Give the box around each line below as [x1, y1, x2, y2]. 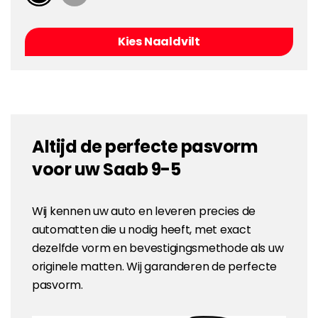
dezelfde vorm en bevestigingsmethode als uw [32, 240, 284, 257]
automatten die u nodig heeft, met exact [32, 221, 251, 238]
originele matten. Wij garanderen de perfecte [32, 258, 278, 275]
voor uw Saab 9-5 [32, 158, 181, 182]
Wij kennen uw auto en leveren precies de [32, 203, 256, 220]
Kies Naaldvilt [117, 33, 201, 50]
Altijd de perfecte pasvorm [32, 135, 258, 159]
